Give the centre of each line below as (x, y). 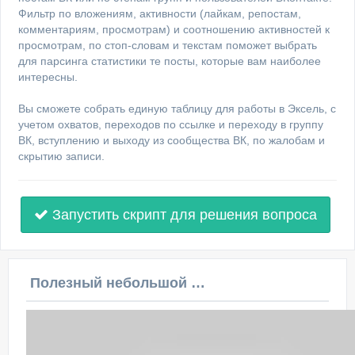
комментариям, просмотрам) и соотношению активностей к (174, 29)
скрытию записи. (61, 156)
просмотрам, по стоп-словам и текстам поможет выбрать (168, 45)
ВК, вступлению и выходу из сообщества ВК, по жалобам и (172, 140)
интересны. (48, 77)
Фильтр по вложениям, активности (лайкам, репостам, (160, 13)
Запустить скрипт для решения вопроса (183, 215)
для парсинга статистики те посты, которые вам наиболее (170, 61)
